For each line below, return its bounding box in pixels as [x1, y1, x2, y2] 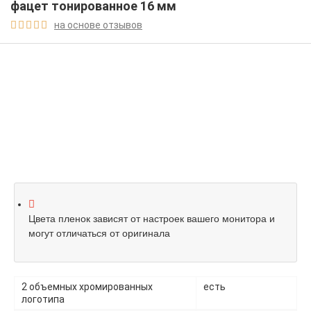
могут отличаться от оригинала [28, 228, 170, 239]
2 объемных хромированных [22, 281, 153, 293]
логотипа [22, 294, 65, 305]
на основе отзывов [54, 19, 142, 31]
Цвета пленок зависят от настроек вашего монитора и [28, 213, 275, 225]
